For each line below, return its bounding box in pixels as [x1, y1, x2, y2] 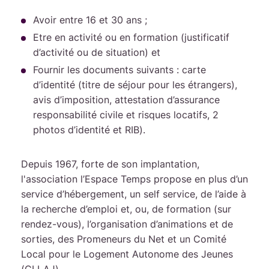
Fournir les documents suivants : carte [33, 64, 206, 76]
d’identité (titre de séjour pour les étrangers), [33, 79, 237, 91]
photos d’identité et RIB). [33, 124, 145, 136]
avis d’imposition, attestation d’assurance [33, 94, 220, 106]
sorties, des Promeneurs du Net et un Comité [21, 233, 226, 245]
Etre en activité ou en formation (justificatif [33, 31, 229, 43]
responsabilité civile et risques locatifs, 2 [33, 109, 219, 121]
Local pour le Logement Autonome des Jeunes [21, 248, 233, 260]
